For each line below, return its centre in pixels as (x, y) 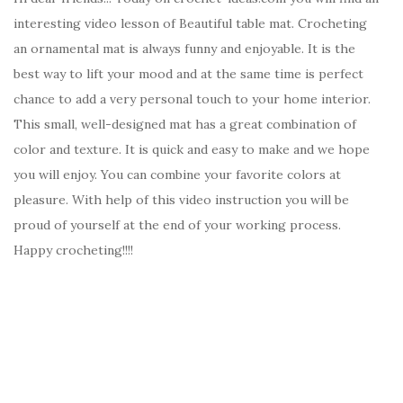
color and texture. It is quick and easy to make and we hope (192, 149)
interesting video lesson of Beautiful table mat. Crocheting (190, 23)
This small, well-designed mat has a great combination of (185, 124)
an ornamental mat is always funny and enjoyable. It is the (184, 48)
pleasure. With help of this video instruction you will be (181, 199)
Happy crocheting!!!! (73, 250)
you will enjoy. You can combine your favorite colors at (177, 174)
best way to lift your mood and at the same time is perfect (188, 73)
